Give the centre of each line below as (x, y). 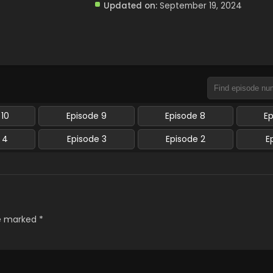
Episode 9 (87, 116)
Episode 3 (87, 139)
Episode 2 (185, 139)
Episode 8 (186, 116)
